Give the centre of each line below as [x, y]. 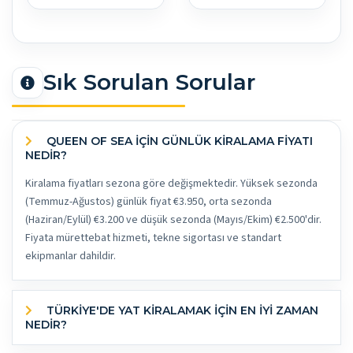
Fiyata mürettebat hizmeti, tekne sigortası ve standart [153, 238]
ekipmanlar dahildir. [71, 256]
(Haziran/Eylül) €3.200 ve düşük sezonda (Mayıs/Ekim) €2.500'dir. [173, 219]
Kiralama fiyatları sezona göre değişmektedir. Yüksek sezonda [171, 183]
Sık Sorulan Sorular [149, 82]
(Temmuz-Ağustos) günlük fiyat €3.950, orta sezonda [149, 201]
